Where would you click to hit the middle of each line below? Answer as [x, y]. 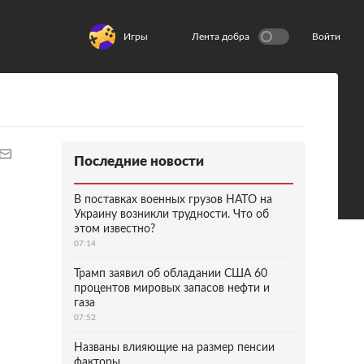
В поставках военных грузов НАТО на [173, 200]
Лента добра [221, 37]
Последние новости [139, 161]
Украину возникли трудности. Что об [171, 214]
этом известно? [115, 229]
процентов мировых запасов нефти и [172, 288]
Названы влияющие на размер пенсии [174, 348]
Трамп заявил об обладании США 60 [171, 274]
